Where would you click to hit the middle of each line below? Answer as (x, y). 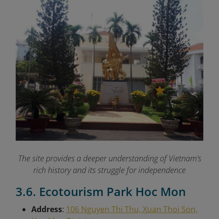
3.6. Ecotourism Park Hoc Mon (101, 192)
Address (47, 209)
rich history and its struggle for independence (109, 170)
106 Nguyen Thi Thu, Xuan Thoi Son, (132, 209)
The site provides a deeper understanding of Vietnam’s (109, 159)
